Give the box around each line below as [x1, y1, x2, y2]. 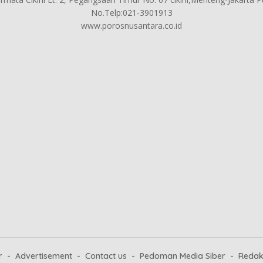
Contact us [85, 250, 127, 261]
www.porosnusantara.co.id [81, 20, 182, 31]
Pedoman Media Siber [140, 250, 225, 261]
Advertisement [15, 250, 72, 261]
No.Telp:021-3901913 [90, 7, 173, 18]
